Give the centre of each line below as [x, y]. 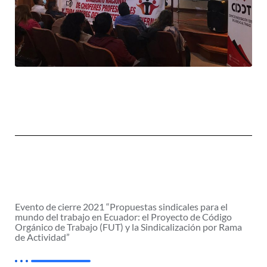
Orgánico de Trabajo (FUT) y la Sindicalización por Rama [128, 226]
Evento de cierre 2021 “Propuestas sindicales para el [121, 206]
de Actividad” [42, 237]
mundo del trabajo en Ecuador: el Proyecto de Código [123, 216]
